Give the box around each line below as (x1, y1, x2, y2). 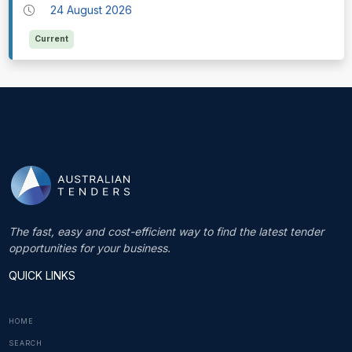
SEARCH (8, 339, 42, 348)
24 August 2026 (50, 3, 133, 17)
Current (34, 34, 68, 45)
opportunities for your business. (8, 240, 170, 255)
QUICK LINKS (8, 268, 75, 282)
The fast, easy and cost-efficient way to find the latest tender (8, 224, 324, 238)
